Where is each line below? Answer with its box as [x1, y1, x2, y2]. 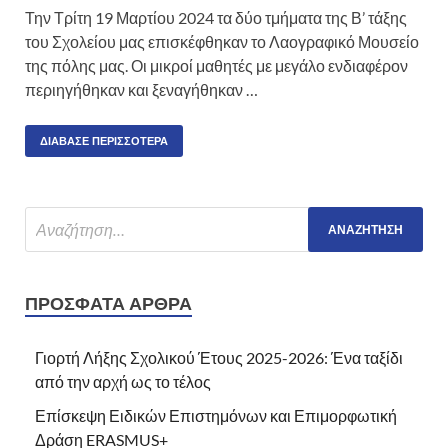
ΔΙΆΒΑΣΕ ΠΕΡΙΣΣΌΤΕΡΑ [40, 134, 168, 149]
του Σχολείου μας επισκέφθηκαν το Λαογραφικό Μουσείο [25, 32, 419, 52]
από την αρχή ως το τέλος [35, 372, 211, 392]
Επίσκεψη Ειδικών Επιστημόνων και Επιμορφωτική [35, 406, 397, 426]
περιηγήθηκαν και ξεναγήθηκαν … [25, 80, 258, 100]
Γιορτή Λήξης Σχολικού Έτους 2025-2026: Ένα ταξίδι [35, 348, 403, 368]
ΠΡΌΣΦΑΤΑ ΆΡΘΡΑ [25, 293, 192, 315]
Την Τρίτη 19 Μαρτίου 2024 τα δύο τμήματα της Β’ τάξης [25, 8, 407, 28]
